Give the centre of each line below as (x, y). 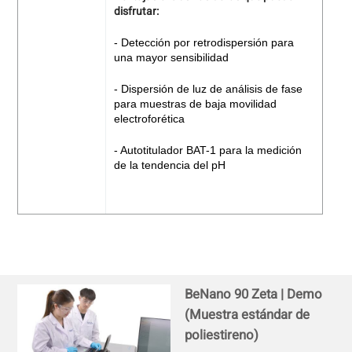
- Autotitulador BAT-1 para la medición (207, 150)
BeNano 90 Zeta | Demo (253, 295)
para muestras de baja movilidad (195, 103)
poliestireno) (221, 335)
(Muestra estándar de (247, 315)
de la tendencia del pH (169, 165)
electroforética (149, 118)
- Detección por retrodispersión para (203, 42)
